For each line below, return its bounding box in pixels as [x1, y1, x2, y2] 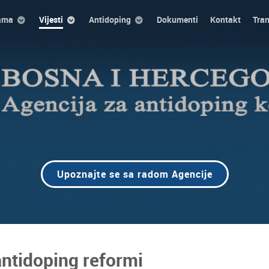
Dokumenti [157, 13, 198, 25]
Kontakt [210, 13, 241, 25]
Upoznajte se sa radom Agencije [56, 168, 213, 181]
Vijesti [39, 13, 63, 25]
